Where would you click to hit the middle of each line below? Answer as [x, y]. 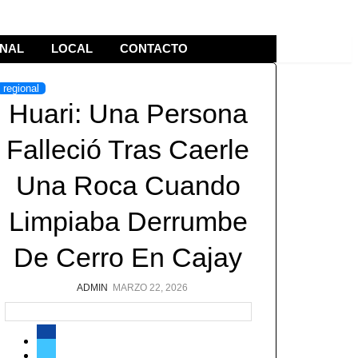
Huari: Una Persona [128, 113]
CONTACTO [154, 48]
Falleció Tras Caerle [128, 149]
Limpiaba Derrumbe [128, 221]
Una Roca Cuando [128, 185]
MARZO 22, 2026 [150, 288]
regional [21, 88]
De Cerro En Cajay [128, 257]
